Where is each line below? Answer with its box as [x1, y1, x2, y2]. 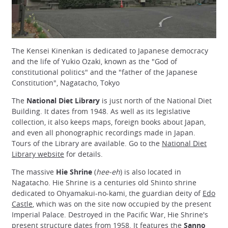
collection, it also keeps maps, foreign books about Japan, [12, 117, 206, 127]
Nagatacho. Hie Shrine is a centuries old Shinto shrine [12, 178, 196, 188]
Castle [12, 199, 33, 209]
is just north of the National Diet [100, 96, 212, 106]
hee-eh [96, 167, 120, 177]
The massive [12, 167, 56, 177]
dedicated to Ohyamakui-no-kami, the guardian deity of [12, 188, 203, 198]
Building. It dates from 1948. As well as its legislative [12, 106, 190, 117]
